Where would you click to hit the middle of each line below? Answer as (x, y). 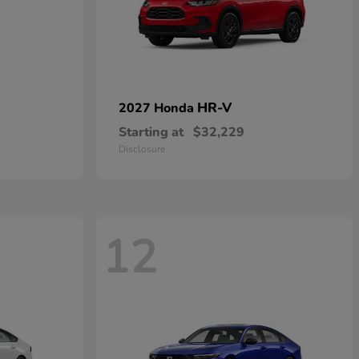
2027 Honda (158, 108)
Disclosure (142, 149)
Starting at (151, 132)
